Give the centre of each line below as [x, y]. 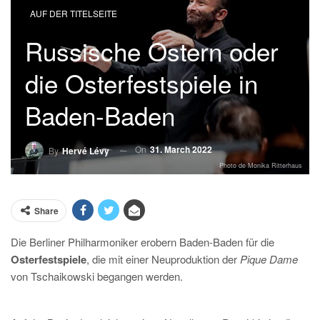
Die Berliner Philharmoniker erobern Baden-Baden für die [142, 242]
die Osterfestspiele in [141, 83]
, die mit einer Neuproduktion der [163, 259]
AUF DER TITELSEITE [74, 14]
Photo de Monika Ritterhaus [261, 165]
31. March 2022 [181, 150]
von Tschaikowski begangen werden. [97, 276]
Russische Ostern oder [152, 51]
